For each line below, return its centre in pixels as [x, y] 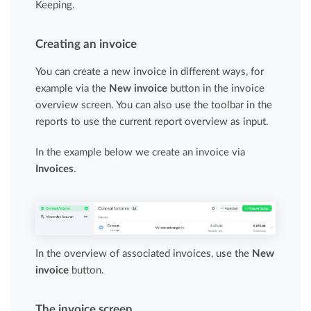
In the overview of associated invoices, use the [144, 253]
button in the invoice [216, 89]
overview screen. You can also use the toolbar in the [154, 105]
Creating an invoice [86, 44]
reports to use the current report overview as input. [152, 122]
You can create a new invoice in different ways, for [150, 72]
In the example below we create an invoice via [141, 152]
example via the [73, 89]
